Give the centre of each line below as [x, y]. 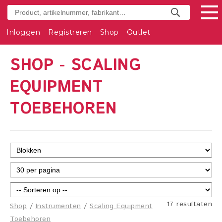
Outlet [139, 32]
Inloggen [23, 32]
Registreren [70, 32]
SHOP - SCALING [75, 65]
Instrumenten [58, 206]
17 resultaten [189, 204]
